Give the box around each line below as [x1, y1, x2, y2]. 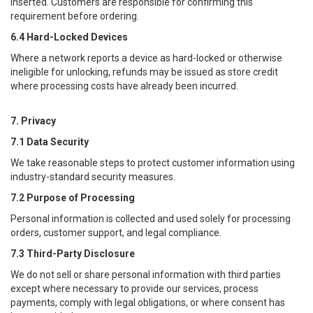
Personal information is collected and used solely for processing [10, 213, 291, 224]
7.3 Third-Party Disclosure [10, 248, 135, 259]
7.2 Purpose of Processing [10, 192, 135, 203]
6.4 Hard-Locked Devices [10, 31, 128, 43]
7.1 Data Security [10, 136, 89, 147]
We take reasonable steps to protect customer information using [10, 157, 295, 168]
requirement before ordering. [10, 10, 139, 22]
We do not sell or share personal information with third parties [10, 269, 281, 280]
